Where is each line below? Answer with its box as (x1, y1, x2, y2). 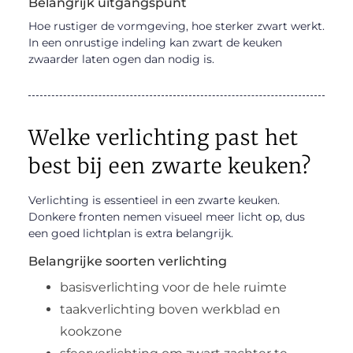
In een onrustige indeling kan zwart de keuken (28, 35, 282, 50)
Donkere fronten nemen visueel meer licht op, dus (28, 209, 305, 224)
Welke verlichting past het (28, 124, 299, 150)
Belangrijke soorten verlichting (28, 253, 227, 269)
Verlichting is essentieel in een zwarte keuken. (28, 192, 280, 207)
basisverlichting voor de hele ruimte (59, 279, 287, 295)
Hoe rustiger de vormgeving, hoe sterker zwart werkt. (28, 18, 325, 33)
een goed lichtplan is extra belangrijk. (28, 225, 233, 240)
